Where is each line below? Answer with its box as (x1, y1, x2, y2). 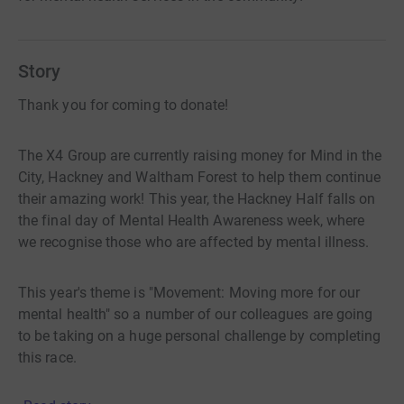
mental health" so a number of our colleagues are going (18, 305, 373, 323)
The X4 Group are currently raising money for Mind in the (18, 146, 382, 164)
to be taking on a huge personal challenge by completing (18, 326, 381, 344)
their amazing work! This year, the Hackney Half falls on (18, 189, 376, 207)
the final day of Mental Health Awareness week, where (18, 211, 365, 229)
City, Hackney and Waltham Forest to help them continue (18, 168, 381, 186)
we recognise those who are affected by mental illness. (18, 233, 370, 251)
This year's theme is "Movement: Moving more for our (18, 283, 361, 301)
